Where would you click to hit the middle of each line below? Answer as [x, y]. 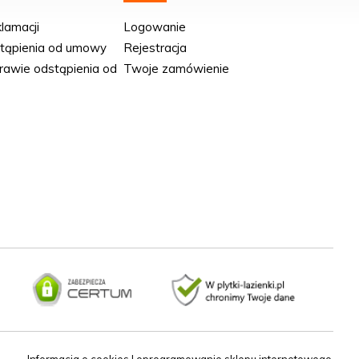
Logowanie [155, 27]
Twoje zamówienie [177, 69]
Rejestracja [155, 48]
